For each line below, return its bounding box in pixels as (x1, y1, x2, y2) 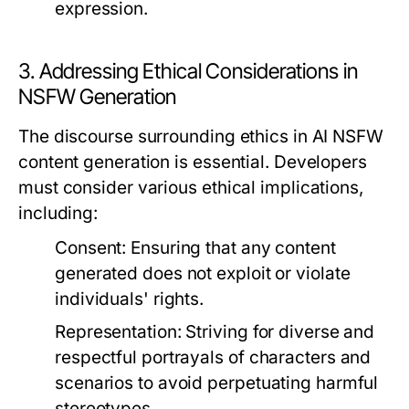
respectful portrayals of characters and (55, 347, 372, 369)
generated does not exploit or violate (55, 263, 351, 285)
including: (18, 203, 99, 225)
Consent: (55, 237, 127, 259)
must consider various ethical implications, (18, 177, 363, 199)
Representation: (55, 321, 182, 343)
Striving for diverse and (181, 321, 375, 343)
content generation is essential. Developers (18, 152, 367, 173)
